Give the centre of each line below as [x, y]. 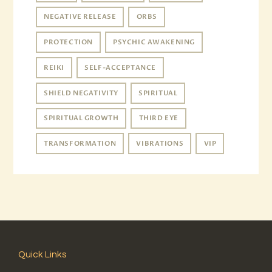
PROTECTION [68, 42]
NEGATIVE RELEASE [80, 17]
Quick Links [42, 255]
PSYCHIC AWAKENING [154, 42]
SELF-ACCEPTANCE [120, 67]
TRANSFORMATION [80, 144]
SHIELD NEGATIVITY [81, 93]
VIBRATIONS [160, 144]
